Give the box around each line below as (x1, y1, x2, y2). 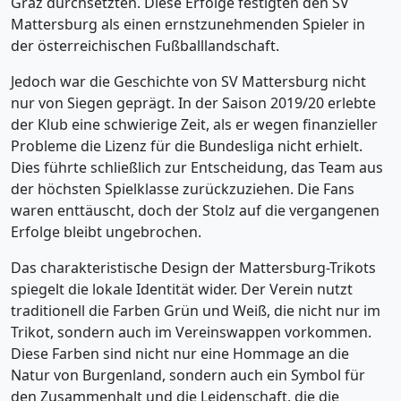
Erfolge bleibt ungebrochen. (11, 222, 201, 242)
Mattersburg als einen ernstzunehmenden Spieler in (11, 14, 365, 34)
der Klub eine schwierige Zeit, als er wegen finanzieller (11, 115, 378, 134)
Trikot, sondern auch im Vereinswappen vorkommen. (11, 322, 371, 342)
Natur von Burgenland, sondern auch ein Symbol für (11, 365, 365, 385)
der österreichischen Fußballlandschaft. (11, 36, 279, 55)
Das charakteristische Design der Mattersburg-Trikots (11, 258, 376, 277)
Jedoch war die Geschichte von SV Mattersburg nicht (11, 72, 366, 91)
